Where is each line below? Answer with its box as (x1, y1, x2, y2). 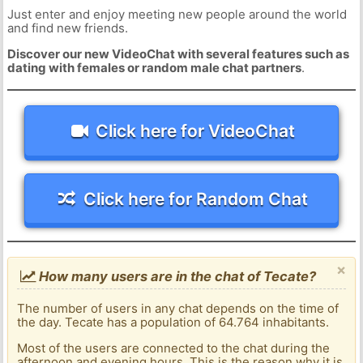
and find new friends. (6, 20, 128, 36)
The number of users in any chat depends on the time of (17, 301, 340, 317)
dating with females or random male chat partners (6, 60, 301, 76)
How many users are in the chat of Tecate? (36, 268, 317, 285)
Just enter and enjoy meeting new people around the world (6, 6, 347, 23)
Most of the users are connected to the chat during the (17, 340, 331, 357)
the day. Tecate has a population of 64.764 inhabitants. (17, 314, 330, 331)
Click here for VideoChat (96, 120, 296, 141)
